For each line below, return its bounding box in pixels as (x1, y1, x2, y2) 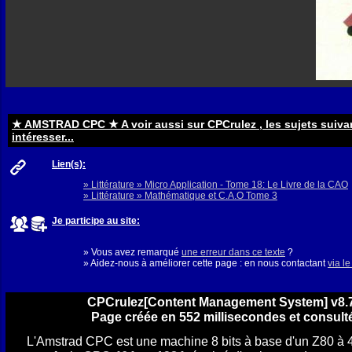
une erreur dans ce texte (181, 247, 285, 258)
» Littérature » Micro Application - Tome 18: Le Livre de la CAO (83, 179, 348, 191)
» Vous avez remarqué (83, 247, 181, 258)
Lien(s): (52, 159, 86, 170)
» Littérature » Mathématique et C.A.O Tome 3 (83, 190, 277, 202)
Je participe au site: (52, 215, 140, 227)
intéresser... (12, 130, 74, 144)
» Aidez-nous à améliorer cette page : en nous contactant (83, 258, 328, 269)
